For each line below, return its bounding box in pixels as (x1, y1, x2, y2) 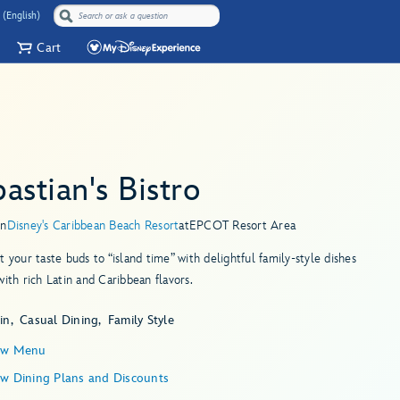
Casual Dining (20, 312, 99, 328)
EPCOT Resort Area (188, 218, 296, 233)
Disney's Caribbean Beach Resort (6, 218, 179, 233)
